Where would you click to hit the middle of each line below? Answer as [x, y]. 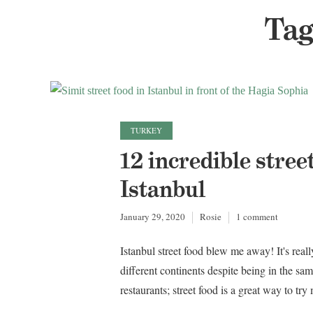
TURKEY [146, 131]
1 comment [257, 217]
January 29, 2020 [153, 217]
